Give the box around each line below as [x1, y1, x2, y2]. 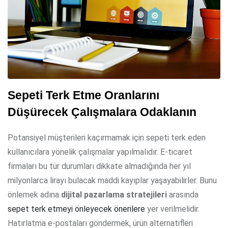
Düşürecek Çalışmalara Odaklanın [8, 106, 196, 119]
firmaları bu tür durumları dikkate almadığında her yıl [8, 161, 191, 172]
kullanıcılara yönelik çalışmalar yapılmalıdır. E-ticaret [8, 147, 192, 157]
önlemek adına [8, 190, 61, 200]
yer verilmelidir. [145, 204, 199, 214]
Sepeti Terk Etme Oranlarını [8, 89, 159, 102]
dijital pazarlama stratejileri [61, 190, 167, 200]
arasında [167, 190, 198, 200]
